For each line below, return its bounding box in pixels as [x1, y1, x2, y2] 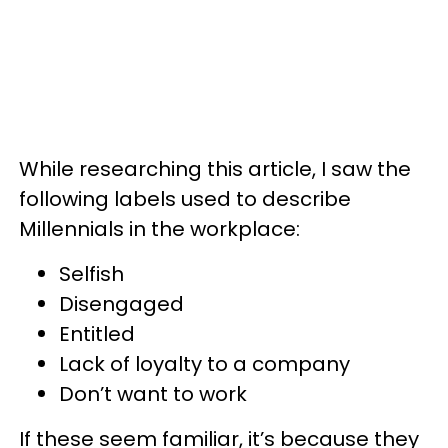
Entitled [59, 319, 135, 348]
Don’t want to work [59, 379, 247, 408]
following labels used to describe [19, 184, 351, 213]
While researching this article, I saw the [19, 154, 411, 183]
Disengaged [59, 289, 184, 318]
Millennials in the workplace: [19, 214, 300, 243]
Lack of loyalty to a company [59, 349, 350, 378]
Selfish [59, 259, 124, 288]
